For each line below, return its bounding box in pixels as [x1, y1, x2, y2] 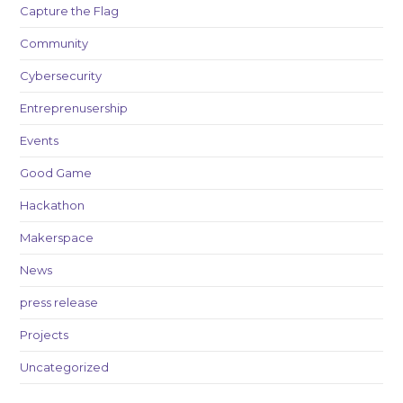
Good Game [20, 166, 93, 180]
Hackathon [20, 198, 85, 212]
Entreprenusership [20, 101, 129, 115]
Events [20, 133, 59, 148]
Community [20, 36, 89, 50]
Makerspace [20, 230, 94, 245]
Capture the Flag [20, 4, 120, 18]
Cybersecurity [20, 68, 103, 83]
